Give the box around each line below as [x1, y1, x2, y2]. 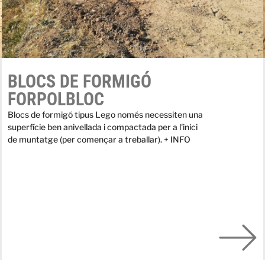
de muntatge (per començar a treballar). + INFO [8, 134, 191, 145]
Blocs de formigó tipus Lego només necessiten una [8, 109, 203, 120]
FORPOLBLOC [8, 89, 105, 110]
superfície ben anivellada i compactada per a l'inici [8, 122, 198, 132]
